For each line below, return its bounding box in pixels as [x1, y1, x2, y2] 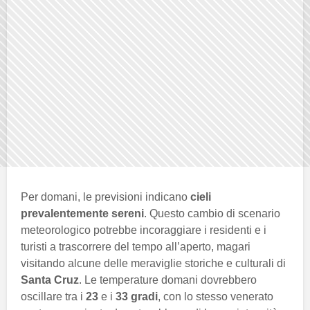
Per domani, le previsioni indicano [21, 190, 190, 203]
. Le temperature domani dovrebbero [79, 273, 257, 286]
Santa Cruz [21, 273, 79, 286]
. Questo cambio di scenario [144, 207, 280, 219]
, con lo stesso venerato [158, 290, 273, 302]
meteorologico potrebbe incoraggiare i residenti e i [21, 224, 266, 236]
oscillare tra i [21, 290, 86, 302]
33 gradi [116, 290, 158, 302]
